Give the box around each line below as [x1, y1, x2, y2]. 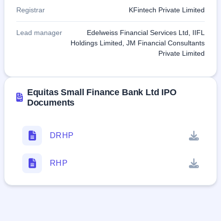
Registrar [16, 5, 45, 14]
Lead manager [16, 28, 62, 37]
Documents [27, 97, 75, 108]
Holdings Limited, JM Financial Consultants [71, 38, 205, 47]
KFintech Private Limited [129, 5, 205, 14]
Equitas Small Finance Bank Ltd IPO [27, 87, 177, 97]
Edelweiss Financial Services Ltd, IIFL [87, 28, 205, 37]
